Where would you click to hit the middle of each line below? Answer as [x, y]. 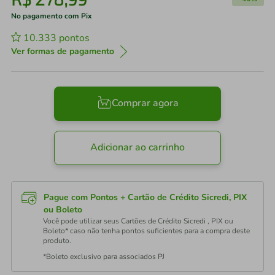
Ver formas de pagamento [63, 51]
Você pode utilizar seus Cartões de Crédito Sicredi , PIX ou [138, 221]
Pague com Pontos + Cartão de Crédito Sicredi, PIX [145, 197]
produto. [57, 241]
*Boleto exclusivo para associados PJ [104, 257]
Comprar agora [145, 103]
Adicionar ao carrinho [137, 148]
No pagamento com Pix [52, 16]
